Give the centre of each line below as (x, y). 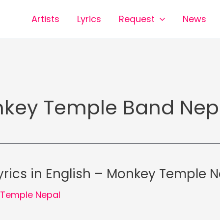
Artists (46, 19)
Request (137, 19)
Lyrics (89, 19)
